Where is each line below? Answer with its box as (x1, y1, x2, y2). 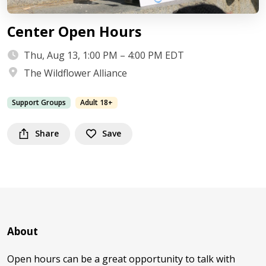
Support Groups (12, 97, 66, 107)
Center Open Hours (7, 22, 141, 41)
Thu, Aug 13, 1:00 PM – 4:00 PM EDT (24, 49, 184, 62)
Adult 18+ (80, 97, 113, 107)
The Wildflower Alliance (24, 66, 127, 80)
